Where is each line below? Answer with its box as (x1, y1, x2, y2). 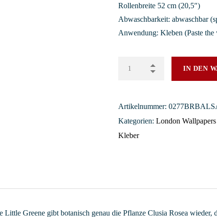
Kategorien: (118, 117, 156, 125)
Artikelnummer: (118, 102, 169, 110)
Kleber (118, 131, 139, 139)
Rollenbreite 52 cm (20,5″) (118, 1, 201, 10)
